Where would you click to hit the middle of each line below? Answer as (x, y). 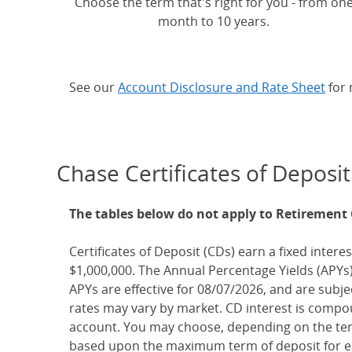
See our (93, 87)
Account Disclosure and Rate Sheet (222, 87)
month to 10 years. (214, 21)
